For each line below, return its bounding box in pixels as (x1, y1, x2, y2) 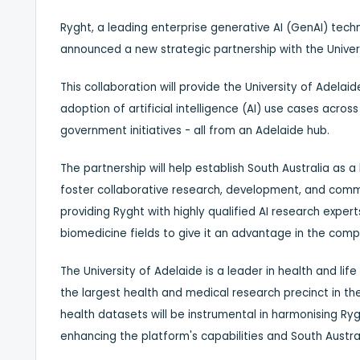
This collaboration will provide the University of (60, 79, 316, 95)
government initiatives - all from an (60, 122, 256, 138)
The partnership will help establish (60, 160, 247, 176)
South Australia (247, 160, 329, 176)
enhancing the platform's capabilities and (60, 328, 291, 344)
